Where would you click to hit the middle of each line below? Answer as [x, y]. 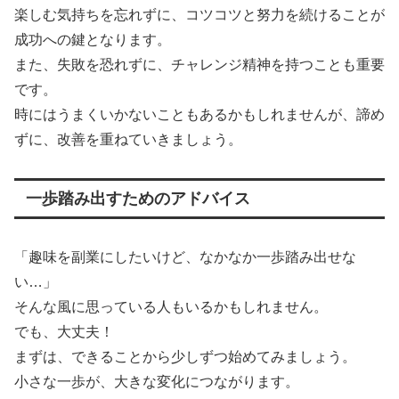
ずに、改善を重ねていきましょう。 [128, 139]
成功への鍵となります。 [93, 39]
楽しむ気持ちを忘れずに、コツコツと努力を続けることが [199, 14]
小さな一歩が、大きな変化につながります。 [157, 381]
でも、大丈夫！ [64, 331]
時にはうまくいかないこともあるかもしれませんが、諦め [199, 114]
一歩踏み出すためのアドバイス [138, 198]
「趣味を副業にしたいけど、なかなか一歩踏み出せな [185, 256]
